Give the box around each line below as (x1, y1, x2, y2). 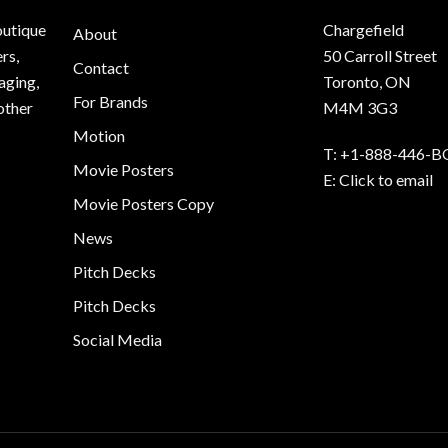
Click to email (338, 170, 433, 189)
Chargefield (322, 20, 404, 39)
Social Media (72, 330, 162, 349)
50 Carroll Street (322, 46, 437, 65)
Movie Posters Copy (72, 194, 214, 213)
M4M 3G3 (322, 98, 397, 117)
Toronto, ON (322, 72, 411, 91)
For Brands (72, 92, 148, 111)
